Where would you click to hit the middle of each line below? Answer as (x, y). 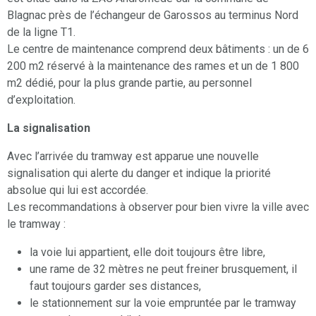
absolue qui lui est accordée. (78, 190)
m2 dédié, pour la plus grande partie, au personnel (129, 83)
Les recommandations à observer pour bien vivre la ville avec (158, 207)
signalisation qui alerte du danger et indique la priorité (139, 174)
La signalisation (49, 128)
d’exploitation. (41, 100)
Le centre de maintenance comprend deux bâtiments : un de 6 (158, 49)
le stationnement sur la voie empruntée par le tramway (163, 303)
